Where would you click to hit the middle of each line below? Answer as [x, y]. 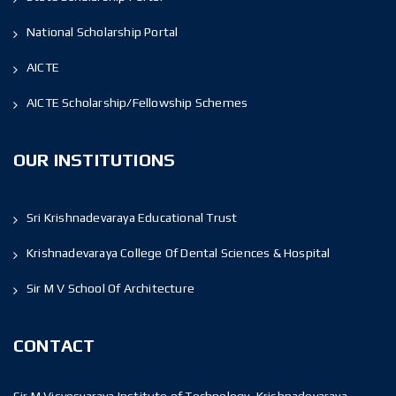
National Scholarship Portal [103, 31]
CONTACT [54, 345]
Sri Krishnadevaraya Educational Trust [132, 217]
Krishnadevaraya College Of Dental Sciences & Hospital [179, 252]
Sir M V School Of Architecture [110, 288]
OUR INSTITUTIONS [95, 159]
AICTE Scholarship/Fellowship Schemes [137, 102]
